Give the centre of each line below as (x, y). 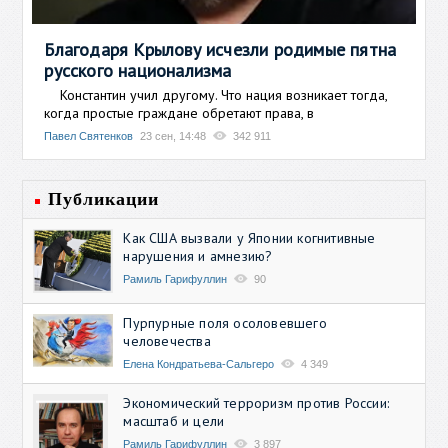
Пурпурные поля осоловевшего (225, 322)
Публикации (104, 198)
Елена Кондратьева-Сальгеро (199, 363)
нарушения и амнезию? (198, 255)
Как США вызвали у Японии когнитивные (249, 237)
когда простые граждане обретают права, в (179, 112)
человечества (167, 340)
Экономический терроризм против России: (256, 402)
